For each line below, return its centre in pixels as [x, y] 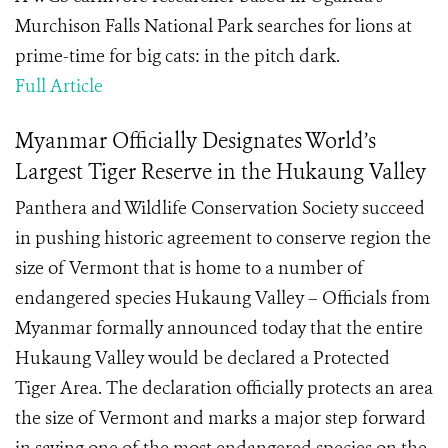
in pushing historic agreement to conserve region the [223, 238]
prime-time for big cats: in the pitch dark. [177, 56]
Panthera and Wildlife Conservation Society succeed [220, 208]
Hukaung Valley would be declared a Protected [202, 358]
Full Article [59, 86]
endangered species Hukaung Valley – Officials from [222, 298]
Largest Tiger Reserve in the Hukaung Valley [220, 172]
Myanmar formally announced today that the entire [219, 328]
